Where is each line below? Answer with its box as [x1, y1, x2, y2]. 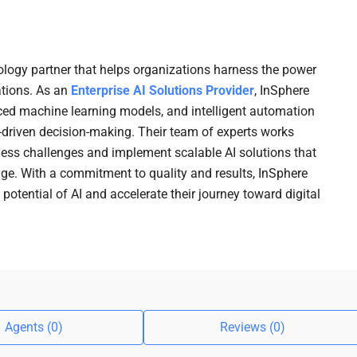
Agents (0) [4, 320, 63, 335]
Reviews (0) [219, 320, 285, 335]
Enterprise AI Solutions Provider [71, 83, 254, 98]
